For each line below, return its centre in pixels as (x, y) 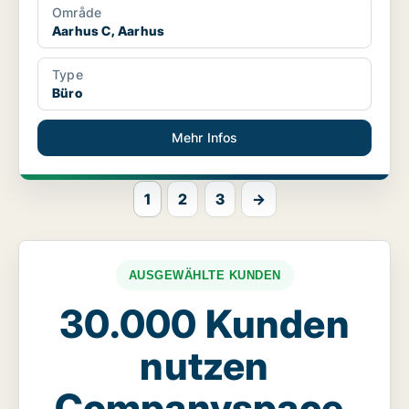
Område (77, 13)
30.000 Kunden (204, 324)
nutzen (204, 366)
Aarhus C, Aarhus (109, 31)
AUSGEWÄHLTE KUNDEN (204, 276)
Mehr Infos (204, 138)
